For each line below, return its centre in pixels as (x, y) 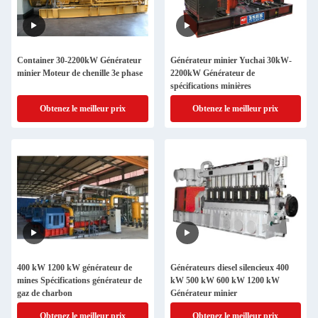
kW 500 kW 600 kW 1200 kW (225, 280)
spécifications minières (210, 86)
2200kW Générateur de (212, 73)
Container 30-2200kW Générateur (79, 60)
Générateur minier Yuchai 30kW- (231, 60)
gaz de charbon (45, 293)
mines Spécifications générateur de (79, 280)
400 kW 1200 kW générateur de (75, 268)
